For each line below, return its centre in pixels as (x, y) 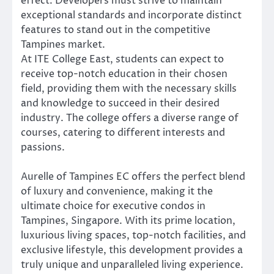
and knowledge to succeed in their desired (120, 103)
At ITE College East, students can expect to (122, 59)
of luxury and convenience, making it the (117, 192)
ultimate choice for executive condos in (113, 206)
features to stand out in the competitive (116, 30)
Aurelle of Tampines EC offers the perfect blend (133, 177)
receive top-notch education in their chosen (124, 74)
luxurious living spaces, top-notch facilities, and (133, 236)
